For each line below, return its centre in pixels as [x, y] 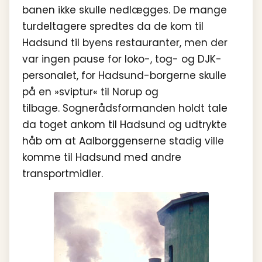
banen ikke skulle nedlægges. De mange [125, 10]
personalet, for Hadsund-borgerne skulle [124, 75]
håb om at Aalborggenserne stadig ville [123, 141]
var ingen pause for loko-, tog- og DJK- [122, 59]
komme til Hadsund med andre [102, 157]
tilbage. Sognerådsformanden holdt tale [125, 108]
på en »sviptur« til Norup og [90, 92]
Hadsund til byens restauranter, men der [125, 42]
